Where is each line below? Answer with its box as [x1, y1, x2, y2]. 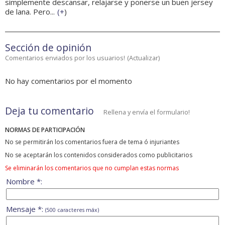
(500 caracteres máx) [45, 206, 99, 214]
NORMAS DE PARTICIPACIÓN [5, 126, 85, 135]
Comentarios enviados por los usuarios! [5, 53, 125, 63]
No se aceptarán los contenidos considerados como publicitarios [5, 151, 192, 160]
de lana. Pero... [5, 7, 55, 17]
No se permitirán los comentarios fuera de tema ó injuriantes [5, 138, 179, 147]
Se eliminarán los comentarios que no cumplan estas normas [5, 164, 179, 173]
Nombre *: [6, 176, 42, 187]
